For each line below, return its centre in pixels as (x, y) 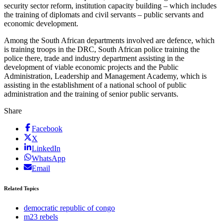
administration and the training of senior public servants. (91, 94)
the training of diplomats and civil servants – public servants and (104, 14)
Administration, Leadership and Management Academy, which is (105, 76)
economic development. (41, 23)
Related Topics (21, 188)
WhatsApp (49, 158)
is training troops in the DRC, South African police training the (102, 49)
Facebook (47, 128)
